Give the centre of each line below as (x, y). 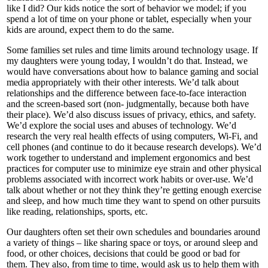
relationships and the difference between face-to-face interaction (127, 93)
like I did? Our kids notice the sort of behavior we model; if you (127, 8)
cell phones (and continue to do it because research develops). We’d (134, 147)
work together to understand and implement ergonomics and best (128, 157)
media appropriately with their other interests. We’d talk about (123, 82)
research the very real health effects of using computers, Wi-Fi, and (132, 136)
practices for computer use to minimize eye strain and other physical (134, 168)
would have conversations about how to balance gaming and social (133, 71)
